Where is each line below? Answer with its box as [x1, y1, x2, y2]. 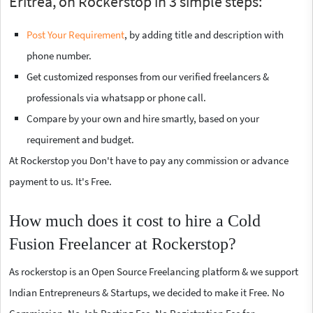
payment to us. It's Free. [9, 175, 112, 189]
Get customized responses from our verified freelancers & [27, 70, 269, 84]
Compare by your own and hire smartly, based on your [27, 112, 259, 126]
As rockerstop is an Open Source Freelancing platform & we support [9, 265, 298, 279]
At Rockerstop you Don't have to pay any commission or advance [9, 154, 289, 168]
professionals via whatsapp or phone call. [27, 91, 206, 105]
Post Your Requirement [27, 28, 124, 42]
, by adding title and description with [124, 28, 284, 42]
